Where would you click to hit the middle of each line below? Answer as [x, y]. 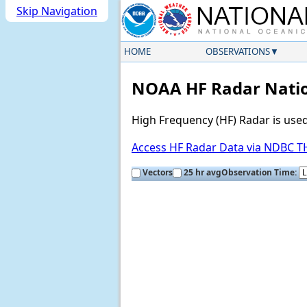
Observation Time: [260, 173]
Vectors [158, 173]
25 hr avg [202, 173]
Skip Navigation [57, 11]
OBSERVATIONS [237, 51]
